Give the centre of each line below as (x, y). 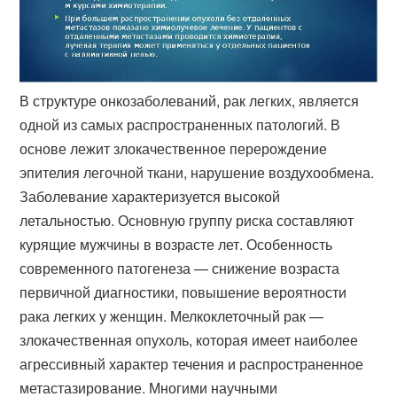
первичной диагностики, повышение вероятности (183, 292)
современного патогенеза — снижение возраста (180, 268)
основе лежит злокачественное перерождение (174, 148)
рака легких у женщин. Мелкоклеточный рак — (172, 315)
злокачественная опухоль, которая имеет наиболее (189, 339)
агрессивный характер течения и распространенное (192, 363)
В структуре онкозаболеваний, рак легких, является (190, 100)
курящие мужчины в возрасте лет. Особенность (176, 244)
